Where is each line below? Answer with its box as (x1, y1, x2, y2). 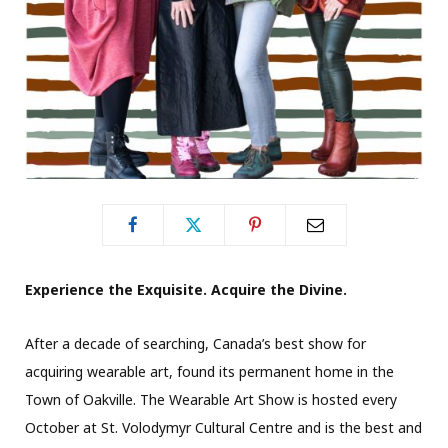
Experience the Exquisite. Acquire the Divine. (25, 279, 347, 299)
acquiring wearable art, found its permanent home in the (25, 361, 394, 381)
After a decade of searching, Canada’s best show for (25, 333, 366, 353)
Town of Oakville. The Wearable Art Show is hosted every (25, 389, 397, 409)
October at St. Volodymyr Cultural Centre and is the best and (25, 417, 422, 437)
